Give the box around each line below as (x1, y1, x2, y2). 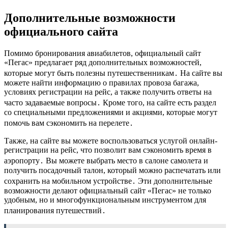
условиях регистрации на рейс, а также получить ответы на (4, 88, 212, 97)
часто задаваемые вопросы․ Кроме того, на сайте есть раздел (4, 98, 216, 107)
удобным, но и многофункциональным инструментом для (4, 195, 206, 205)
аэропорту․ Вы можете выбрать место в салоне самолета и (4, 156, 208, 165)
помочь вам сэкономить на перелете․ (4, 119, 133, 128)
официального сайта (4, 25, 118, 39)
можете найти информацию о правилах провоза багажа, (4, 78, 199, 88)
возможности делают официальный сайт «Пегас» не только (4, 186, 211, 195)
